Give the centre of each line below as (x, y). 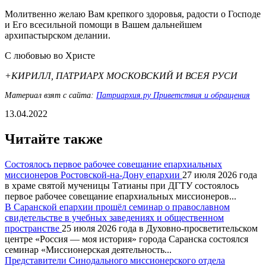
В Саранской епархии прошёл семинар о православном (117, 207)
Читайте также (54, 139)
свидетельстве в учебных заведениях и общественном (114, 217)
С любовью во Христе (50, 55)
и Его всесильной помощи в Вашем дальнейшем (103, 24)
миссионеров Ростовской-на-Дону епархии (94, 175)
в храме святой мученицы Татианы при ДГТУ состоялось (122, 185)
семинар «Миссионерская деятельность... (88, 249)
